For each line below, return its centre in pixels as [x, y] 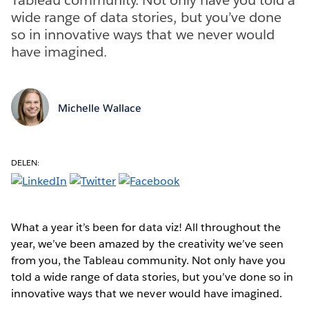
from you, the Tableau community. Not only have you [148, 260]
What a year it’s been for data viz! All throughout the [146, 227]
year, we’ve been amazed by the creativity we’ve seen [147, 243]
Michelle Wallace [99, 108]
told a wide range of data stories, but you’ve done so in [152, 277]
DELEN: [26, 162]
